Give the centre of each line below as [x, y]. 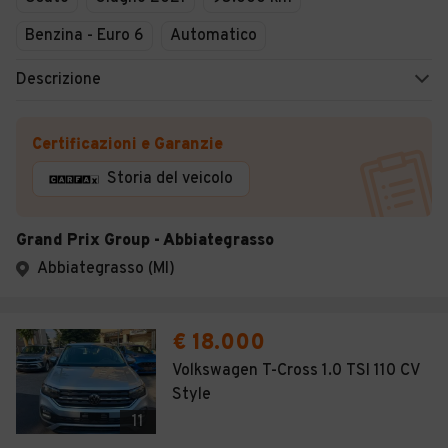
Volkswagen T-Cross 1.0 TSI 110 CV [296, 371]
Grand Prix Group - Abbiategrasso [145, 241]
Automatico [213, 36]
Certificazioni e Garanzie [127, 145]
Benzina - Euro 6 [84, 36]
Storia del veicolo [170, 179]
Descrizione [58, 80]
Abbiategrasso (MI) [106, 269]
